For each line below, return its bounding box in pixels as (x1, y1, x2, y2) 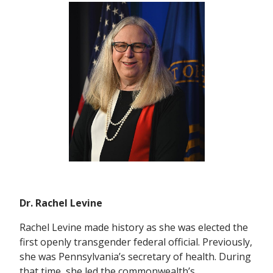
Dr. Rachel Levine (19, 196, 102, 210)
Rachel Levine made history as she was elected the (19, 220, 248, 234)
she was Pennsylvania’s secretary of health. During (19, 249, 251, 263)
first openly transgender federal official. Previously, (19, 235, 252, 249)
